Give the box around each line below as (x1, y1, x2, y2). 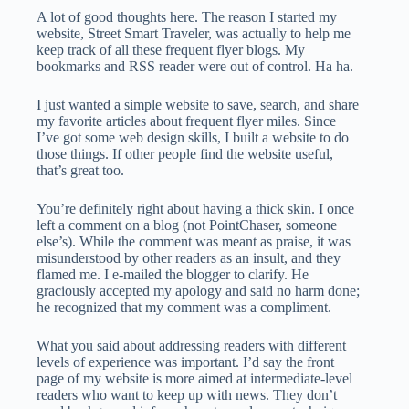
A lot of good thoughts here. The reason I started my (37, 9, 337, 26)
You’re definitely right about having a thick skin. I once (37, 201, 354, 217)
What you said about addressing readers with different (37, 338, 346, 354)
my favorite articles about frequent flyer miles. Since (37, 113, 336, 130)
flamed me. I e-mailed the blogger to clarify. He (37, 267, 309, 283)
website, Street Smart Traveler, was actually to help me (37, 26, 351, 42)
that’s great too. (37, 163, 124, 179)
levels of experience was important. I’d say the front (37, 354, 334, 371)
